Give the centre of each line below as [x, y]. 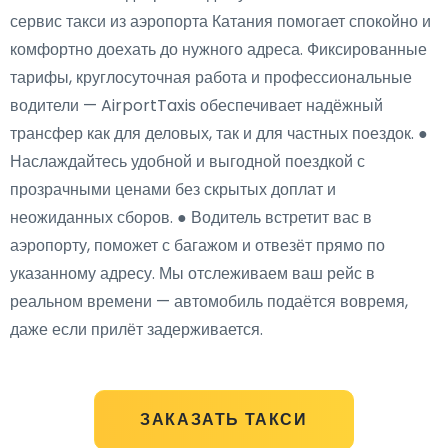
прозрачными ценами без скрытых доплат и [173, 189]
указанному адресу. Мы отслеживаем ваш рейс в [192, 273]
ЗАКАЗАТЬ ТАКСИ [224, 419]
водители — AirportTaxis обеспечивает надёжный [196, 105]
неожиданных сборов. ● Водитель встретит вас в [191, 217]
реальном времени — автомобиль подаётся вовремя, [209, 301]
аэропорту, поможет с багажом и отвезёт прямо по [197, 245]
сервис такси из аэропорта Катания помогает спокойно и [220, 21]
